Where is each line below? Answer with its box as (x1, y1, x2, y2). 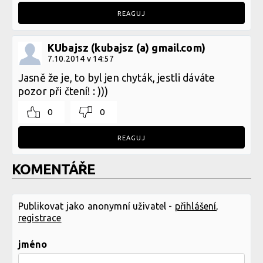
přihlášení (174, 201, 217, 211)
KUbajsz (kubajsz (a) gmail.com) (48, 42, 205, 53)
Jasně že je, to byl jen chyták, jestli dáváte (18, 72, 215, 83)
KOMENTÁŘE (12, 161, 95, 177)
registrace (18, 213, 62, 223)
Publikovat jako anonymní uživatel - (18, 201, 175, 211)
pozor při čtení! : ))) (18, 85, 109, 97)
